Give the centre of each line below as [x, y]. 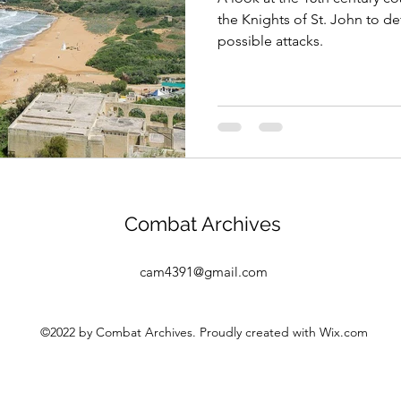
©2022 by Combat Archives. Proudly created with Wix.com [204, 332]
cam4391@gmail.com [204, 271]
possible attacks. [270, 41]
